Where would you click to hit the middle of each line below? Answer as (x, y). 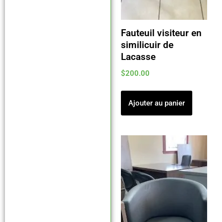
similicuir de (147, 45)
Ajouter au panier (156, 103)
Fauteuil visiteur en (161, 33)
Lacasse (138, 57)
